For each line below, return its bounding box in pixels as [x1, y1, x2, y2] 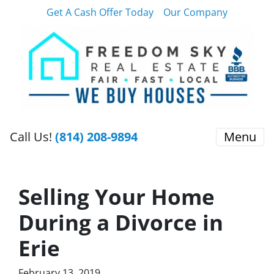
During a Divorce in [18, 207, 223, 237]
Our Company [163, 6, 228, 19]
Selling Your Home [18, 182, 215, 211]
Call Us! [10, 128, 55, 145]
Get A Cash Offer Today [46, 6, 154, 19]
